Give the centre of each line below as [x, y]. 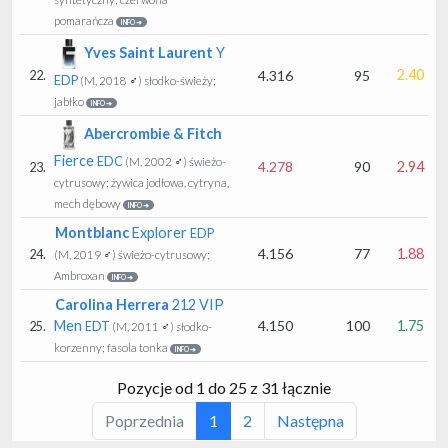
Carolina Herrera [112, 304]
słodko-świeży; [179, 80]
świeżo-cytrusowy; [163, 254]
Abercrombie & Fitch [153, 133]
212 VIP [196, 304]
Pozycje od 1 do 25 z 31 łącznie [224, 387]
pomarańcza [84, 20]
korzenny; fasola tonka [111, 347]
